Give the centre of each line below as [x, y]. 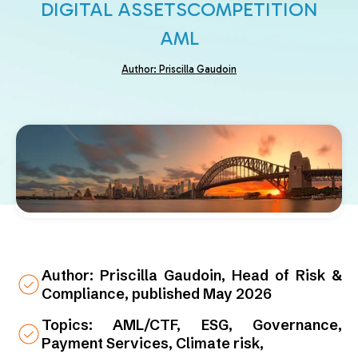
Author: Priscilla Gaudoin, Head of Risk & [192, 276]
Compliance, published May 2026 [157, 294]
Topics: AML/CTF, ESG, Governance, [192, 325]
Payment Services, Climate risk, [153, 344]
